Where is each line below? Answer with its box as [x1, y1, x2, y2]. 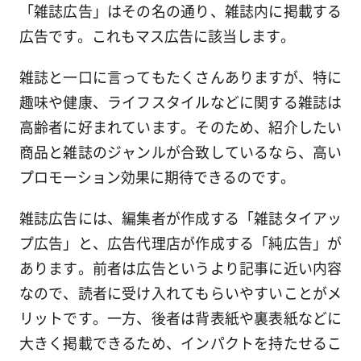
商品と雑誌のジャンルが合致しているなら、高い [19, 141, 342, 163]
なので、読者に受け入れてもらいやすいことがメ [19, 282, 342, 304]
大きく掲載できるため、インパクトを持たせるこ [19, 332, 342, 354]
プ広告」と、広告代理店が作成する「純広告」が [19, 232, 342, 254]
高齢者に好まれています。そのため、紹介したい [19, 116, 342, 138]
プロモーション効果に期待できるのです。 [19, 166, 295, 188]
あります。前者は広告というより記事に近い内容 [19, 257, 342, 279]
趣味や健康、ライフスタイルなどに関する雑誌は [19, 91, 342, 113]
